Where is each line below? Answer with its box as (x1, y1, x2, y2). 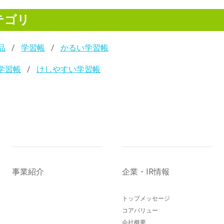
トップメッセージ (122, 195, 170, 202)
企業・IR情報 (122, 167, 169, 177)
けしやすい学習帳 (36, 64, 100, 74)
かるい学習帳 (60, 43, 108, 53)
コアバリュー (122, 207, 158, 214)
